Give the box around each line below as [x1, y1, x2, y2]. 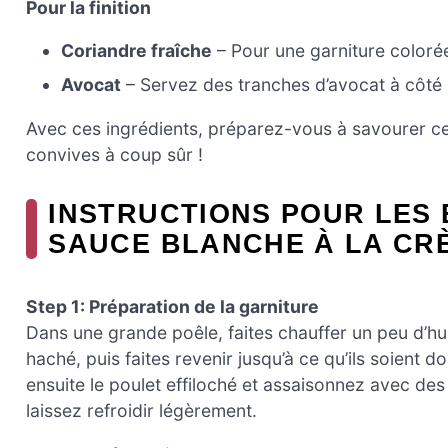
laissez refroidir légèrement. [26, 400, 257, 421]
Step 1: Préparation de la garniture [26, 296, 319, 317]
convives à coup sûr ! [26, 143, 203, 165]
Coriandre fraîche [61, 40, 213, 62]
